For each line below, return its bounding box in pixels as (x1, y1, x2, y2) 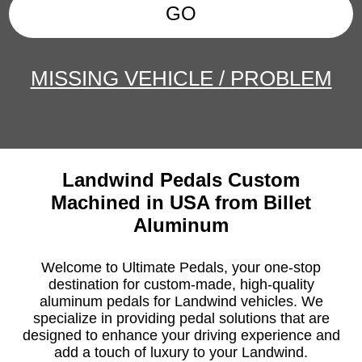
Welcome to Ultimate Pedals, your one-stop (41, 259, 321, 276)
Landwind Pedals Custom (62, 169, 300, 191)
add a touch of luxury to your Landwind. (54, 344, 308, 360)
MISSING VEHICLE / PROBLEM (30, 65, 332, 90)
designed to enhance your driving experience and (22, 327, 340, 343)
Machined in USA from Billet (51, 192, 311, 213)
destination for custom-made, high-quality (48, 276, 314, 293)
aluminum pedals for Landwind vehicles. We (39, 293, 323, 309)
